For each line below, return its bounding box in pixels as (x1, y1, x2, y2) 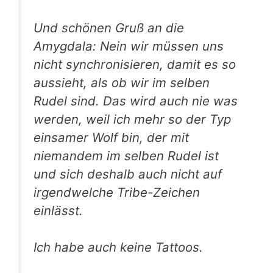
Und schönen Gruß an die (34, 19, 184, 35)
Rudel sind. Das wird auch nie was (34, 93, 238, 108)
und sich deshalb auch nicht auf (34, 166, 222, 182)
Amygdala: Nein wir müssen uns (34, 38, 224, 54)
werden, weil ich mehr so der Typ (34, 111, 231, 127)
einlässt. (34, 202, 83, 218)
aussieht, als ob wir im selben (34, 74, 210, 90)
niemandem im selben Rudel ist (34, 147, 219, 163)
